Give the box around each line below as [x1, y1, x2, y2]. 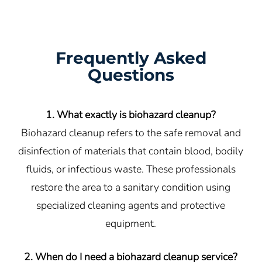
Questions [87, 64, 174, 85]
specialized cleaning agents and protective [36, 198, 226, 212]
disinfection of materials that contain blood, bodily [18, 143, 244, 158]
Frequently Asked [55, 47, 206, 68]
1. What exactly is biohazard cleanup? [46, 107, 216, 122]
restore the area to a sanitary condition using [31, 180, 231, 194]
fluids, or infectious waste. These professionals [26, 161, 236, 176]
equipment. [105, 216, 157, 230]
